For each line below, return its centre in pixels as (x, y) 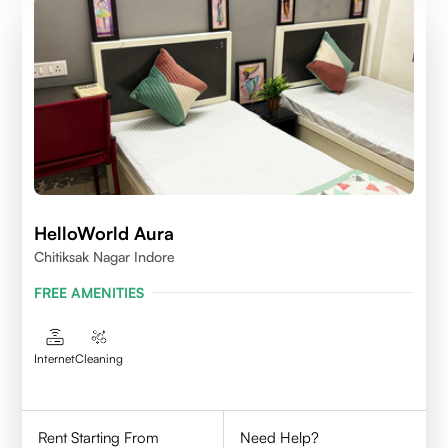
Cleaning (99, 358)
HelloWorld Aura (104, 232)
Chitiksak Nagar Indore (105, 256)
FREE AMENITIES (89, 292)
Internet (55, 358)
